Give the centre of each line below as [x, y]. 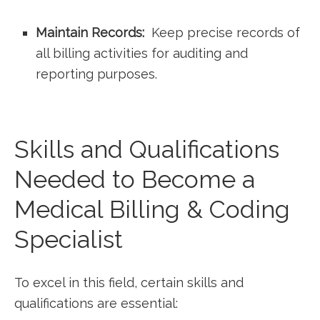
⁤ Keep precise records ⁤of [222, 32]
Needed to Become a [135, 179]
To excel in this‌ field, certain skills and [129, 282]
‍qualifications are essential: [96, 303]
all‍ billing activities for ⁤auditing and [142, 53]
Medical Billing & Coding [152, 209]
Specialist [69, 239]
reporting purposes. [96, 74]
